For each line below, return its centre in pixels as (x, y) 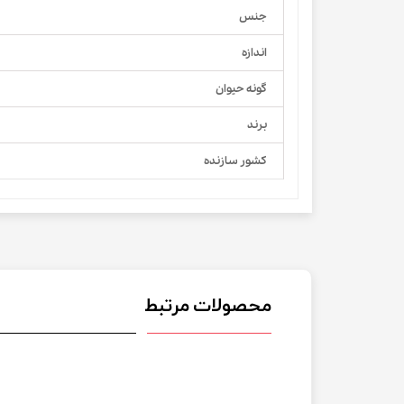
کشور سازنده (235, 161)
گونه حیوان (241, 89)
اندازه (254, 53)
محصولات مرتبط (208, 306)
